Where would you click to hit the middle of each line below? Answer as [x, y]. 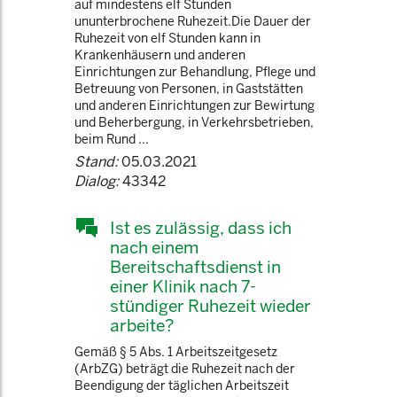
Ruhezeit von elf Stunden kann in [167, 38]
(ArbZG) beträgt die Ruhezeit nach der [185, 369]
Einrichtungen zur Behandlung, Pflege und [195, 72]
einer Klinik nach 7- [183, 286]
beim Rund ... [112, 139]
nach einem [154, 247]
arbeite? [142, 325]
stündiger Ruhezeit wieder [210, 306]
